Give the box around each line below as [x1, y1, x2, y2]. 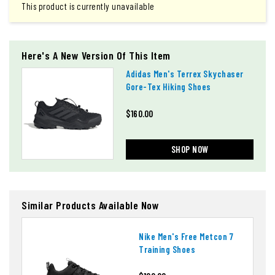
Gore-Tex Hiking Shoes [126, 81, 211, 93]
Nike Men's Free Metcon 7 [139, 231, 233, 242]
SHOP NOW [171, 144, 209, 155]
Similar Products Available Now [21, 198, 159, 212]
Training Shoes [139, 244, 195, 255]
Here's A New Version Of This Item [21, 48, 171, 63]
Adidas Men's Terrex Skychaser [126, 68, 244, 80]
